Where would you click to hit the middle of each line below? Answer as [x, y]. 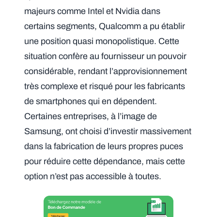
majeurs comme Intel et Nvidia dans [93, 11]
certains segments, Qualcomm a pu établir [105, 26]
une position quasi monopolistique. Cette [102, 41]
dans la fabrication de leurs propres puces [104, 147]
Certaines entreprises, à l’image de [91, 116]
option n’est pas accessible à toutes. [93, 177]
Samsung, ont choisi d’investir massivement [108, 132]
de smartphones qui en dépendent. [91, 101]
